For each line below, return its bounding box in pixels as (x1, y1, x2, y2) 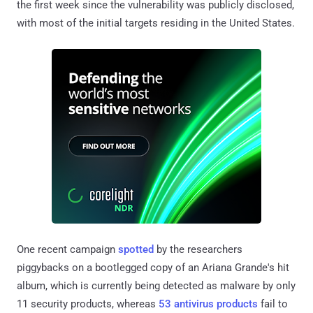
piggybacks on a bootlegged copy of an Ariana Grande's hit (17, 261, 289, 274)
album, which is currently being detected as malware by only (17, 279, 296, 292)
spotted (118, 242, 154, 256)
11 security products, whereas (17, 297, 159, 310)
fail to (258, 297, 288, 310)
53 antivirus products (159, 297, 258, 310)
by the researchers (154, 242, 242, 256)
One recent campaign (17, 242, 118, 256)
